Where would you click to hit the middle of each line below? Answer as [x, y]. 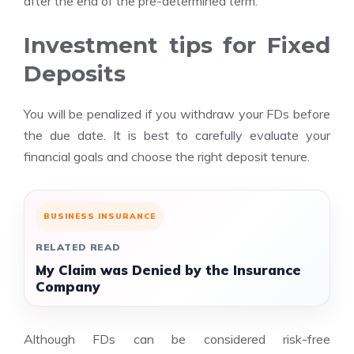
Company [68, 286]
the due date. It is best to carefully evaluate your [177, 135]
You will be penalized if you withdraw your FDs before [177, 114]
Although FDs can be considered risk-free [177, 339]
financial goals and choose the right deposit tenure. [167, 156]
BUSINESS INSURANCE [100, 216]
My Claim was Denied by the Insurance [168, 270]
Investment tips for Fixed [177, 45]
